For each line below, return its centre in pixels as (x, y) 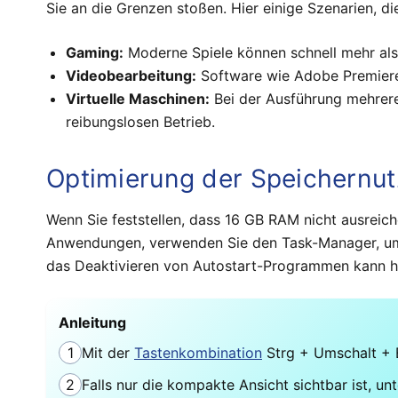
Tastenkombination (198, 353)
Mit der (108, 353)
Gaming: (95, 52)
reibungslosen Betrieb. (141, 121)
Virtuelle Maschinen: (138, 98)
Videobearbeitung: (131, 75)
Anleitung (92, 323)
